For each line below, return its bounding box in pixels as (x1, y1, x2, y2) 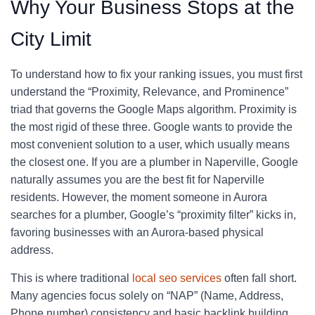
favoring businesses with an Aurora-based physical (11, 226, 264, 238)
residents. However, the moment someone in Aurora (11, 191, 267, 203)
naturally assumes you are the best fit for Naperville (11, 174, 264, 186)
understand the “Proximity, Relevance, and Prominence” (11, 86, 288, 98)
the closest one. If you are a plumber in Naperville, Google (11, 156, 298, 168)
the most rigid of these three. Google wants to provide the (11, 121, 292, 133)
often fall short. (221, 272, 297, 284)
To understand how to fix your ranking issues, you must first (11, 68, 302, 80)
